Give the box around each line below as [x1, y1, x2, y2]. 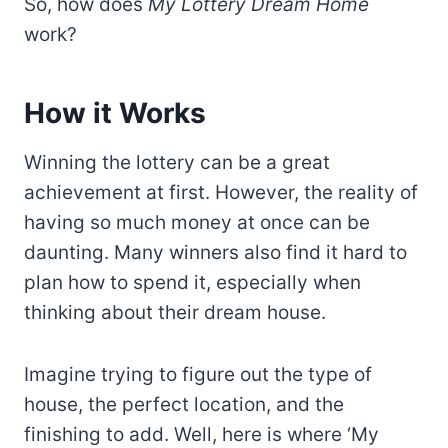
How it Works [24, 95, 206, 130]
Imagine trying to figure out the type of [24, 362, 372, 386]
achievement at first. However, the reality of [24, 180, 418, 204]
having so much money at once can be [24, 210, 370, 234]
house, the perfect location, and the [24, 392, 344, 416]
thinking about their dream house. [24, 300, 326, 324]
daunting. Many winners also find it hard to [24, 240, 407, 264]
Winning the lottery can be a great [24, 150, 330, 174]
